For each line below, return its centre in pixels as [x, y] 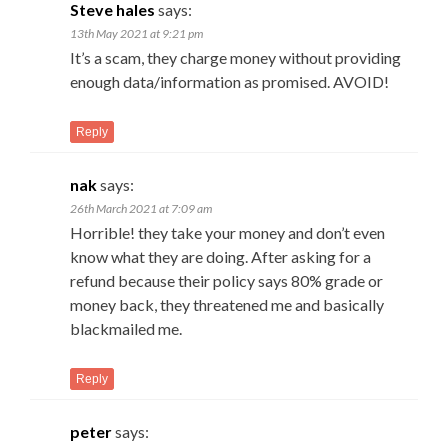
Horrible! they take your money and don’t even [227, 232]
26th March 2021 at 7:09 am [141, 208]
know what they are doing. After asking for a [220, 256]
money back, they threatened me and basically [227, 304]
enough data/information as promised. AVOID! [229, 81]
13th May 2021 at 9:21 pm [136, 33]
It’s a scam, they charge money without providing [235, 57]
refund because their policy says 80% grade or [226, 280]
